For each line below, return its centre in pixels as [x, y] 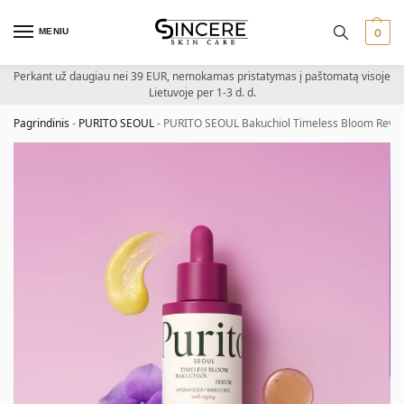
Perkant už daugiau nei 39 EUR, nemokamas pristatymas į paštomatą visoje [202, 76]
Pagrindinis [41, 123]
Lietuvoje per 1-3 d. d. [202, 92]
